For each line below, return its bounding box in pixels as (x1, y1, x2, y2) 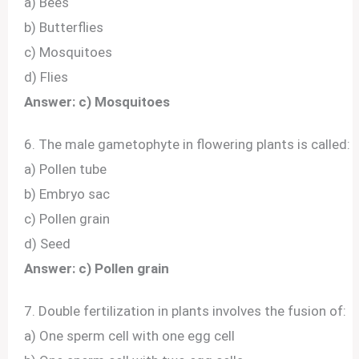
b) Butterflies (24, 19, 104, 36)
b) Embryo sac (24, 186, 111, 203)
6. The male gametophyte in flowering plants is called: (24, 136, 351, 153)
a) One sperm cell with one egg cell (24, 328, 236, 345)
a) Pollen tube (24, 161, 107, 178)
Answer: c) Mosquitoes (24, 94, 171, 111)
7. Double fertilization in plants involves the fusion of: (24, 303, 347, 320)
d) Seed (24, 236, 71, 252)
